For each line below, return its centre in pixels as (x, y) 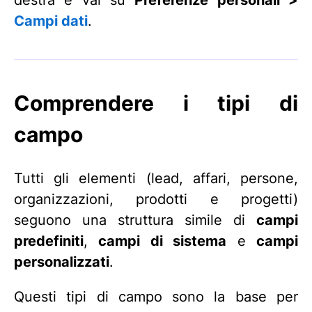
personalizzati (62, 262)
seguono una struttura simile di (135, 220)
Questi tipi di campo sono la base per (156, 296)
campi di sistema (163, 241)
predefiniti (49, 241)
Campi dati (51, 21)
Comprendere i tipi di (156, 103)
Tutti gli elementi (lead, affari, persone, (156, 178)
